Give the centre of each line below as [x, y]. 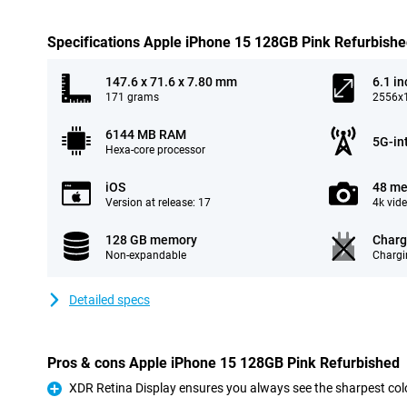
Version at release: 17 [158, 203]
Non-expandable [146, 255]
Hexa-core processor [155, 150]
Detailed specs [109, 300]
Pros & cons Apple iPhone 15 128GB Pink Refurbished [223, 363]
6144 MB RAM [146, 134]
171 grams [132, 97]
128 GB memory [151, 240]
